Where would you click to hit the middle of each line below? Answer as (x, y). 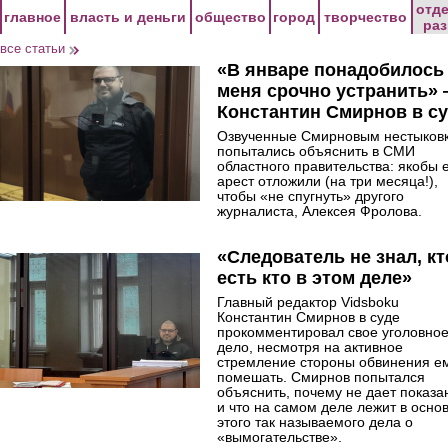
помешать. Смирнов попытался (321, 377)
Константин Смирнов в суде (308, 317)
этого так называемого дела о (315, 422)
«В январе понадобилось (330, 70)
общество (230, 17)
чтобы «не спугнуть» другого (310, 196)
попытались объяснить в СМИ (316, 151)
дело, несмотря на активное (310, 347)
